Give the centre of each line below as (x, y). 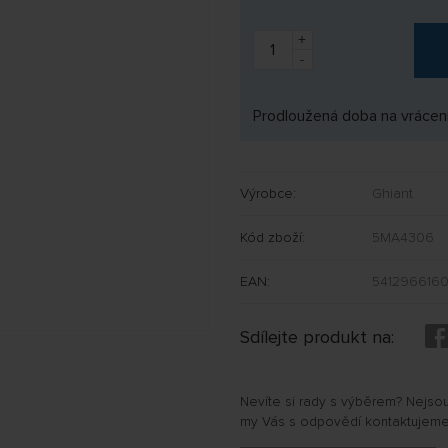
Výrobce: (267, 193)
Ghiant (392, 193)
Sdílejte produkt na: (319, 336)
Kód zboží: (272, 237)
